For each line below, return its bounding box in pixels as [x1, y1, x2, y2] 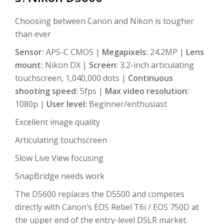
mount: [15, 59, 45, 71]
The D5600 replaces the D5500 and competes [15, 188, 184, 200]
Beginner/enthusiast [89, 98, 167, 110]
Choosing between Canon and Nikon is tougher [15, 15, 194, 27]
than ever [15, 28, 51, 40]
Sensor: [15, 46, 46, 58]
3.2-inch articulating [120, 59, 194, 71]
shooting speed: [15, 85, 80, 97]
